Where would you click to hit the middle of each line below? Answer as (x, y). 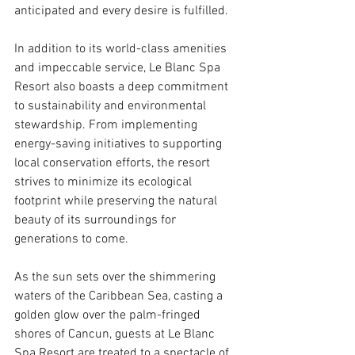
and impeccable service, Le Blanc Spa (119, 68)
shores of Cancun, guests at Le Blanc (116, 334)
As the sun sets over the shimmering (116, 277)
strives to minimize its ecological (105, 182)
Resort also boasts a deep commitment (123, 87)
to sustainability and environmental (112, 106)
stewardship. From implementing (107, 125)
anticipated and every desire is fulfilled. (121, 11)
